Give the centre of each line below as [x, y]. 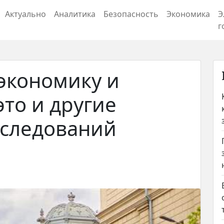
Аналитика [75, 14]
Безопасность [131, 14]
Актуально [25, 14]
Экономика [188, 14]
